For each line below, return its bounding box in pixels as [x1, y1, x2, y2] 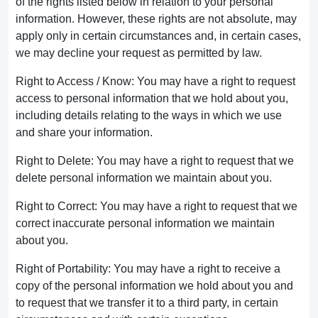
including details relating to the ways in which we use [16, 109, 282, 121]
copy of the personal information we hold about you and [16, 280, 293, 292]
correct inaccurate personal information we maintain [16, 217, 275, 229]
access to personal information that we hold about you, [16, 92, 288, 104]
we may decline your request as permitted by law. [16, 47, 262, 59]
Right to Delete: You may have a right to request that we [16, 155, 294, 167]
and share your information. [16, 126, 153, 138]
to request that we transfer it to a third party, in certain [16, 297, 278, 309]
